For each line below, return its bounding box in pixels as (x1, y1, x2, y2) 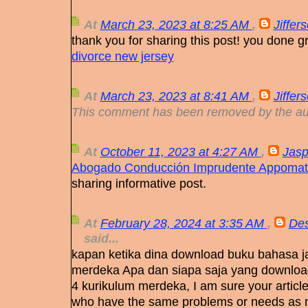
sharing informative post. (71, 176, 206, 191)
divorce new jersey (71, 49, 174, 64)
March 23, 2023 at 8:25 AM (100, 17, 252, 32)
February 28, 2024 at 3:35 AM (100, 216, 267, 231)
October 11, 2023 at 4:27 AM (100, 144, 261, 159)
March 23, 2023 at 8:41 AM (100, 89, 252, 104)
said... (83, 231, 119, 246)
